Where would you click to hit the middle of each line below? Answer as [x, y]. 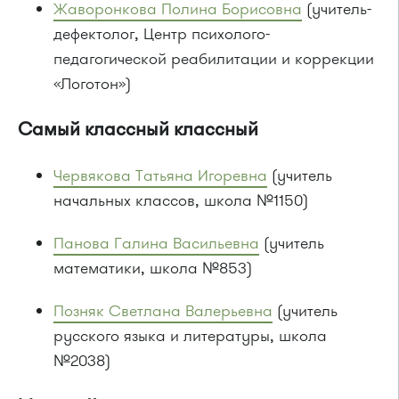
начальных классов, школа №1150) [181, 200]
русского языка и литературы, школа [190, 335]
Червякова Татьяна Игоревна [160, 175]
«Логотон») [92, 83]
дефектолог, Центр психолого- [162, 33]
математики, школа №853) [153, 268]
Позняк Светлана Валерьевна [163, 310]
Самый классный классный [138, 129]
